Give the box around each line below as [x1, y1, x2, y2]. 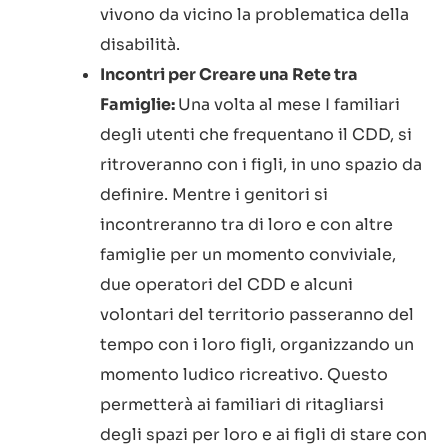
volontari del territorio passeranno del [100, 303, 414, 325]
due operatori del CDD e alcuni [100, 273, 353, 295]
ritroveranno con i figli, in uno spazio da [100, 153, 422, 175]
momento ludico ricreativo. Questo [100, 363, 388, 385]
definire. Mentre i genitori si [100, 183, 328, 205]
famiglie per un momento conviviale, [100, 243, 396, 265]
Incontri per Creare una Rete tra [100, 63, 358, 85]
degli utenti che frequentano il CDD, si [100, 123, 412, 145]
